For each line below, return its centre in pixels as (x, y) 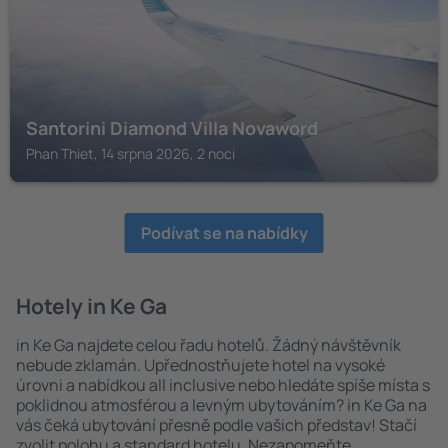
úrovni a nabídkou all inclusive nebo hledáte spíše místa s (223, 385)
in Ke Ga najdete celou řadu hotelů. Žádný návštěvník (208, 345)
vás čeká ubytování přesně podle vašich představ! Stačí (216, 425)
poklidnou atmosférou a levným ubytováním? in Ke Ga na (221, 405)
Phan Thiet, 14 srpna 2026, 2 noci (130, 153)
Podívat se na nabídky (224, 233)
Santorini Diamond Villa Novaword (172, 128)
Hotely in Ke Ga (91, 306)
